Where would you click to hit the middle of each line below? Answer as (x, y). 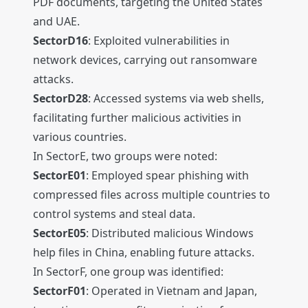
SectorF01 (59, 291)
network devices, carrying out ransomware (145, 60)
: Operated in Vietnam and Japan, (172, 291)
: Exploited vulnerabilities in (159, 41)
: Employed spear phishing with (167, 176)
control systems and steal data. (114, 214)
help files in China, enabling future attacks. (144, 253)
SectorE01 (59, 176)
